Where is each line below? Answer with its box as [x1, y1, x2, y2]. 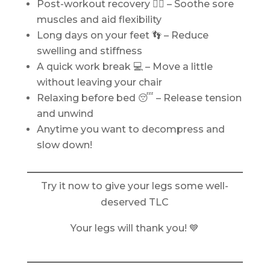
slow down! [36, 139, 92, 151]
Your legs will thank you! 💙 [71, 222, 199, 234]
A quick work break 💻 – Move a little [36, 61, 213, 72]
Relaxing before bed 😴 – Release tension [36, 92, 242, 104]
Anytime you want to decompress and [36, 124, 225, 135]
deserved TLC [101, 196, 169, 208]
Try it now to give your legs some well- [41, 180, 229, 192]
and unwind [36, 108, 93, 119]
